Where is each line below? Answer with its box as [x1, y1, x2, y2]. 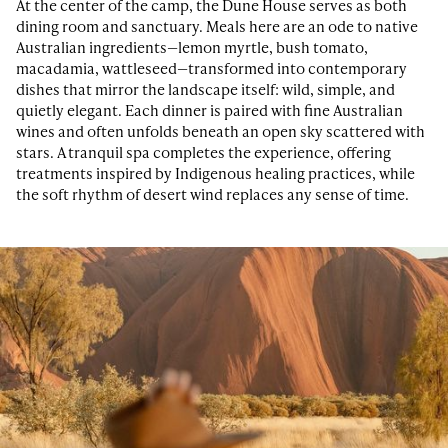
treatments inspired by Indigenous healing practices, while [16, 163, 415, 184]
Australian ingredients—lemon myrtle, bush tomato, [16, 37, 368, 58]
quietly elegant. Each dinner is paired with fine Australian [16, 100, 403, 121]
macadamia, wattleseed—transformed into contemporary [16, 58, 407, 79]
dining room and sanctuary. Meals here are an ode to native [16, 16, 418, 37]
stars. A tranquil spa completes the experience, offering [16, 142, 391, 163]
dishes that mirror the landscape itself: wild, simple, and [16, 79, 395, 100]
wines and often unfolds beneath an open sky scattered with [16, 121, 425, 142]
